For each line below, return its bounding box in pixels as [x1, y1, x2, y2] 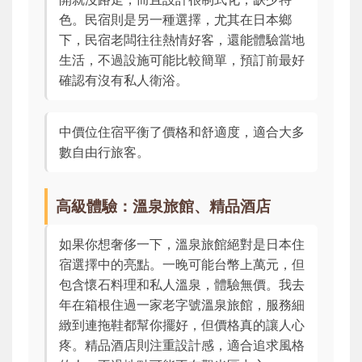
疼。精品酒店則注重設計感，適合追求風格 [59, 337, 305, 354]
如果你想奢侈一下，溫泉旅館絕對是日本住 [59, 236, 305, 253]
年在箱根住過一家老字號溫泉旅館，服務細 [59, 297, 305, 314]
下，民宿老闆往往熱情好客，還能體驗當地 [59, 32, 305, 48]
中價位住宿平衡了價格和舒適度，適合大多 [59, 124, 305, 141]
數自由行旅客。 [59, 144, 149, 161]
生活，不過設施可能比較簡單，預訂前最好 [59, 52, 305, 69]
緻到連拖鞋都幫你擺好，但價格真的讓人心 [59, 317, 305, 334]
